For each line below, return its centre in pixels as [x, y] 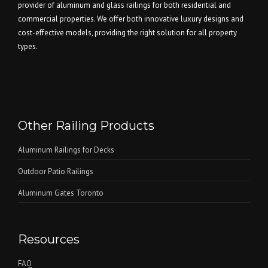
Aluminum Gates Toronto [61, 193]
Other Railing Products [86, 126]
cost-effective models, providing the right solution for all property [127, 33]
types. [28, 47]
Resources [49, 240]
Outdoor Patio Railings [56, 172]
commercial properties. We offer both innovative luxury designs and [131, 19]
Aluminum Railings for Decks [66, 150]
